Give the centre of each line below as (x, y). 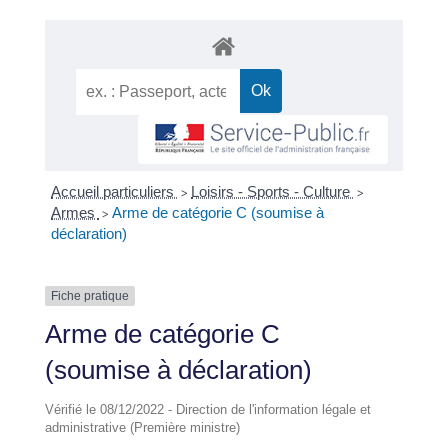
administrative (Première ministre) (142, 428)
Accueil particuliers (115, 192)
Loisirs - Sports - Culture (273, 192)
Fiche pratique (89, 296)
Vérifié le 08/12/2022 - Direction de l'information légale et (207, 410)
